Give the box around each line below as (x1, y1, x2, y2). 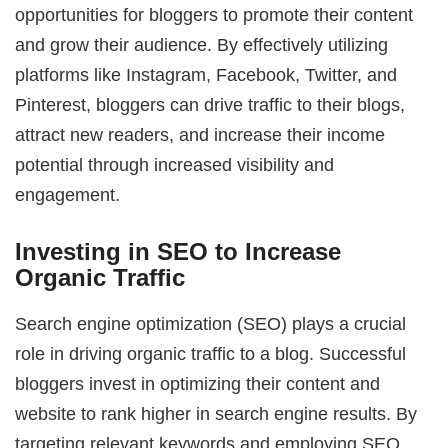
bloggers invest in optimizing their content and (15, 373, 381, 395)
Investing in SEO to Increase (15, 237, 342, 265)
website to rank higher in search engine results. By (15, 403, 418, 425)
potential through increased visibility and (15, 153, 335, 175)
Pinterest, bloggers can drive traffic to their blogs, (15, 93, 406, 115)
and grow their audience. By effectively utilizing (15, 33, 389, 55)
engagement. (15, 183, 121, 205)
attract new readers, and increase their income (15, 123, 386, 145)
